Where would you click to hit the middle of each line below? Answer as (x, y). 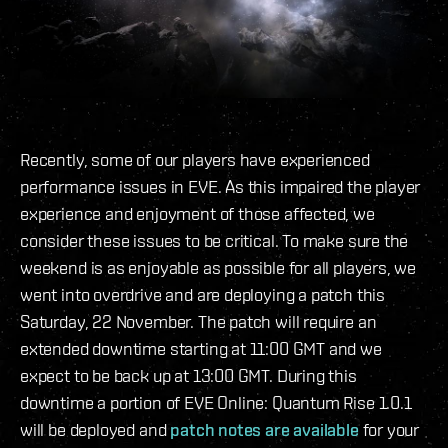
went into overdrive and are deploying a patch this (203, 295)
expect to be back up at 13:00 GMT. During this (188, 376)
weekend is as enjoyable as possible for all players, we (218, 268)
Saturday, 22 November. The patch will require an (198, 322)
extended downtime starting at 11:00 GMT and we (201, 349)
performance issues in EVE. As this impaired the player (220, 187)
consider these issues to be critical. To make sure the (214, 241)
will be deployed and (95, 430)
